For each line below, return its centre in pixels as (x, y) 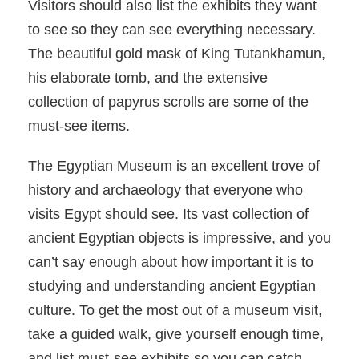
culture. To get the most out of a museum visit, (175, 311)
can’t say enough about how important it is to (171, 262)
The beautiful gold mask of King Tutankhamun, (177, 54)
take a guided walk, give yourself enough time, (176, 335)
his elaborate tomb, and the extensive (148, 78)
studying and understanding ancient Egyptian (172, 286)
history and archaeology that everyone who (165, 190)
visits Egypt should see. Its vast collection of (168, 214)
